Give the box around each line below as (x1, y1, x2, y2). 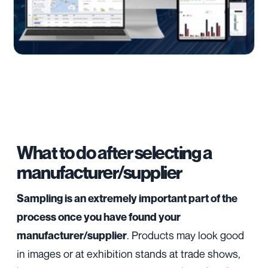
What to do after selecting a (17, 142, 212, 164)
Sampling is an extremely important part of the (17, 192, 237, 205)
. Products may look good (127, 229, 244, 242)
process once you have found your (17, 211, 181, 224)
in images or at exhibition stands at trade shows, (17, 247, 240, 261)
